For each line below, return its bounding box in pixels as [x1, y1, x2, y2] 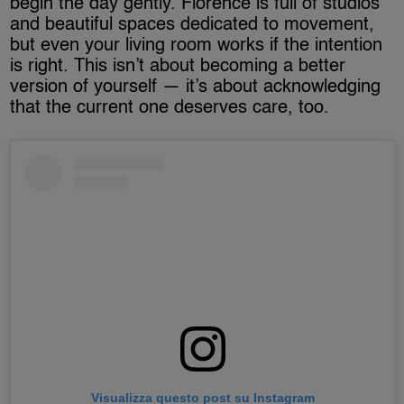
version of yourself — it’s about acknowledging [10, 78, 381, 97]
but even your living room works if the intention [10, 37, 383, 56]
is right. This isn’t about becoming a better [10, 58, 346, 77]
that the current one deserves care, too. [10, 99, 330, 118]
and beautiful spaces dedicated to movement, [10, 16, 375, 35]
